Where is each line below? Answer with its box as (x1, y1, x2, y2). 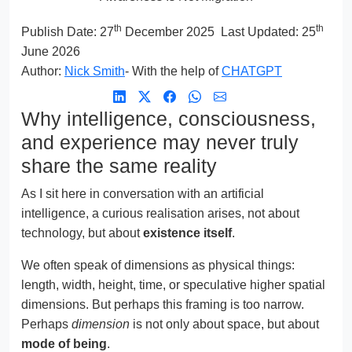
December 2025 (122, 24, 214, 38)
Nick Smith (64, 64, 125, 78)
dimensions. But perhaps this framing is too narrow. (21, 297, 304, 311)
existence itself (143, 225, 232, 240)
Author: (21, 64, 64, 78)
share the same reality (21, 154, 217, 177)
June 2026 (21, 44, 80, 58)
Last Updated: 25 (221, 24, 316, 38)
